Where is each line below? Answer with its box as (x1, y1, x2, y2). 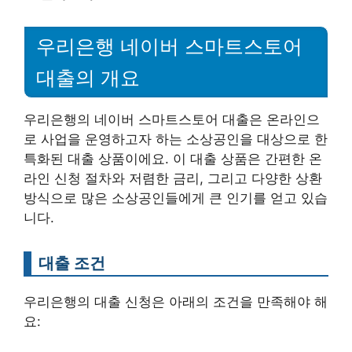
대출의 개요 (36, 67, 140, 90)
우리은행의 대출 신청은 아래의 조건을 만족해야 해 (24, 294, 328, 310)
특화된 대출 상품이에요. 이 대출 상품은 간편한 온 (24, 151, 322, 167)
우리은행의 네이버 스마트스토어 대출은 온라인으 (24, 112, 320, 128)
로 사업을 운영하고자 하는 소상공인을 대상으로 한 (24, 131, 328, 148)
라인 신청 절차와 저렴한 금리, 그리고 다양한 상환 (24, 170, 322, 187)
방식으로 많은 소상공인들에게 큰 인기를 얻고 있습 (24, 190, 328, 207)
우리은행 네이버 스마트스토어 (36, 35, 302, 58)
